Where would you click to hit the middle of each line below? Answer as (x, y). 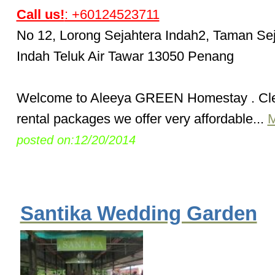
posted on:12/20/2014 (76, 140)
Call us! (40, 15)
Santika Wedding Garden (138, 214)
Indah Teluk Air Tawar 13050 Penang (125, 56)
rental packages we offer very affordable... (142, 119)
